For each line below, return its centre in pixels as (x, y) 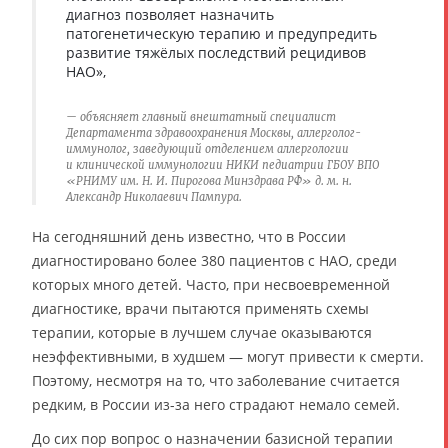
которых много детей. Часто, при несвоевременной (211, 285)
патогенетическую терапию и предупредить (221, 34)
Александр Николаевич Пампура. (154, 197)
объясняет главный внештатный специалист (208, 117)
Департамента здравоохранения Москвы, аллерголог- (213, 133)
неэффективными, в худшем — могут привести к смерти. (228, 357)
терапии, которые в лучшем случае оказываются (202, 333)
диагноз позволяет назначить (170, 15)
